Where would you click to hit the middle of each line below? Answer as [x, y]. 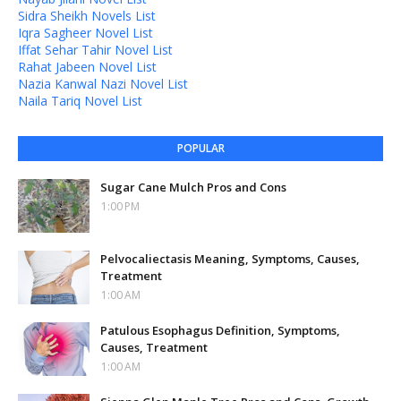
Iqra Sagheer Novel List [85, 33]
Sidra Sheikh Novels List [87, 16]
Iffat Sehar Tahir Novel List [95, 50]
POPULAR [200, 148]
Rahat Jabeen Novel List [87, 67]
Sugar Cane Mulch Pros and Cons [193, 187]
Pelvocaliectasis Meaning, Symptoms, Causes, [230, 259]
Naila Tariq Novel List [80, 101]
